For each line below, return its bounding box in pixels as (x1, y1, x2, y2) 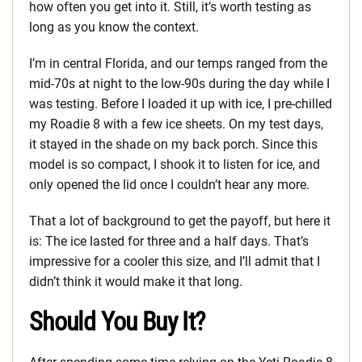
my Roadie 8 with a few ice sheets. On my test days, (29, 116, 323, 133)
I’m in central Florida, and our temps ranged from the (29, 56, 327, 72)
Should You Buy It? (29, 306, 206, 338)
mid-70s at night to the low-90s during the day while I (29, 76, 330, 92)
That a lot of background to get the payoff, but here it (29, 213, 330, 229)
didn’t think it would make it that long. (29, 274, 242, 290)
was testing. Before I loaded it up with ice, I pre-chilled (29, 96, 332, 112)
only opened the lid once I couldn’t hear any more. (29, 177, 309, 193)
